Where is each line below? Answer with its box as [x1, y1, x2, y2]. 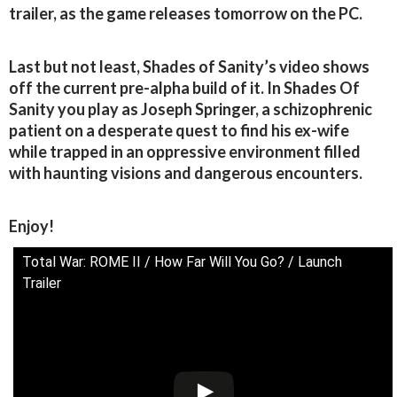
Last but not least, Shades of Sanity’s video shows [9, 57, 370, 77]
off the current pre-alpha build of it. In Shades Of [9, 78, 360, 98]
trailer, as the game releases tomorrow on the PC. [9, 4, 362, 24]
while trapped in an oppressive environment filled [9, 142, 361, 162]
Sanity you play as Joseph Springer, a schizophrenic [9, 99, 372, 120]
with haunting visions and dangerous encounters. [9, 163, 362, 183]
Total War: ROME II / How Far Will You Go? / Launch [22, 253, 342, 271]
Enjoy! [9, 216, 54, 237]
